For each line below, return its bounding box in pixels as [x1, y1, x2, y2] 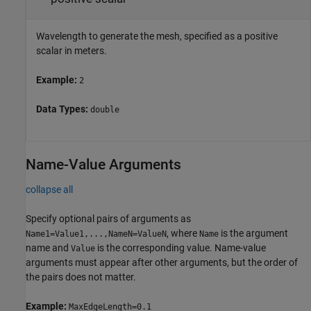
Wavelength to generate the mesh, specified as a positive [36, 30, 278, 42]
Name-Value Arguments [26, 155, 181, 173]
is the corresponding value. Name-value [95, 242, 266, 253]
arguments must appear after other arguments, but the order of [26, 256, 298, 268]
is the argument [219, 227, 288, 239]
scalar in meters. [36, 44, 107, 56]
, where [167, 227, 199, 239]
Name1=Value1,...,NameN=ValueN [26, 228, 167, 239]
